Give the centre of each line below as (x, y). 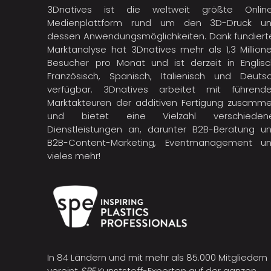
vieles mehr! (74, 156)
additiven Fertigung (179, 103)
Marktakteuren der (91, 103)
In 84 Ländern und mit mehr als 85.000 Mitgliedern (158, 258)
